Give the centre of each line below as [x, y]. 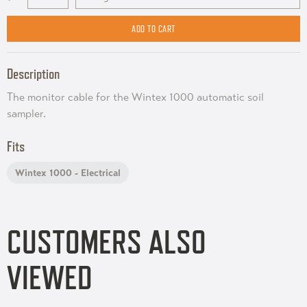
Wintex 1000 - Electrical [68, 172]
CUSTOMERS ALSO [107, 242]
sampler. [26, 113]
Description [33, 73]
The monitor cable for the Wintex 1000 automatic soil [135, 97]
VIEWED [50, 277]
